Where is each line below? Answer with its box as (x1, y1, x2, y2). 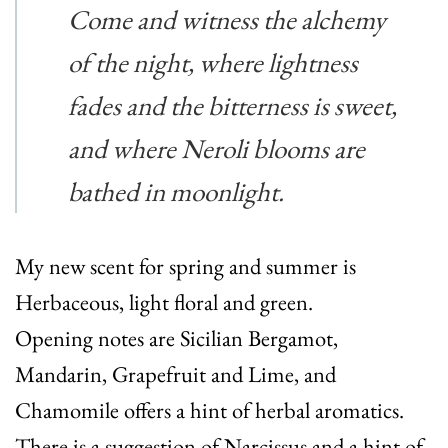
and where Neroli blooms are (67, 130, 365, 166)
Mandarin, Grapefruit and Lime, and (15, 359, 336, 390)
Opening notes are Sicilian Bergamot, (15, 323, 338, 354)
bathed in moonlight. (67, 173, 284, 209)
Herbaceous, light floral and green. (15, 287, 313, 318)
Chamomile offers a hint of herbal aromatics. (15, 395, 404, 426)
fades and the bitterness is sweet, (67, 87, 397, 123)
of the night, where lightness (67, 44, 358, 80)
